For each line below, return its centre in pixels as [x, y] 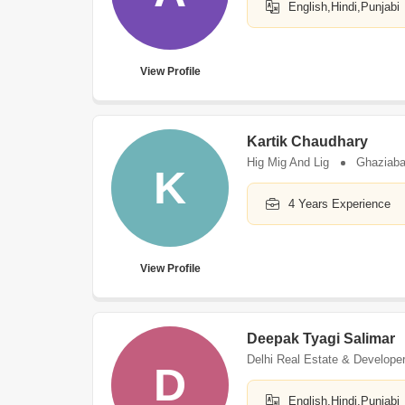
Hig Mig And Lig [288, 162]
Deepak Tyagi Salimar [321, 339]
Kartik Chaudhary [307, 141]
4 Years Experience [339, 204]
